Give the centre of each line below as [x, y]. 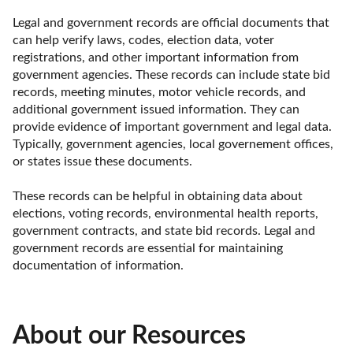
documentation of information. [98, 266]
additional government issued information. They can [156, 110]
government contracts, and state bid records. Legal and [164, 231]
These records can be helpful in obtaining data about [158, 197]
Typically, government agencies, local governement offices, [173, 145]
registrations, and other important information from [156, 58]
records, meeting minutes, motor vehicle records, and [159, 93]
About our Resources [129, 335]
